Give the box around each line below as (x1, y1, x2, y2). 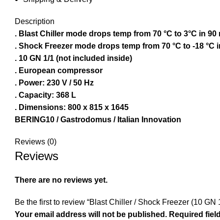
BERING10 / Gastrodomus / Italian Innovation (15, 115, 181, 124)
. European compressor (15, 66, 103, 75)
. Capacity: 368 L (15, 91, 76, 100)
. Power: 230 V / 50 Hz (15, 79, 94, 87)
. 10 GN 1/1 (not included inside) (15, 54, 132, 63)
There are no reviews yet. (15, 176, 108, 185)
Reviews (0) (15, 137, 56, 146)
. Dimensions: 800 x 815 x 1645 (15, 103, 129, 112)
